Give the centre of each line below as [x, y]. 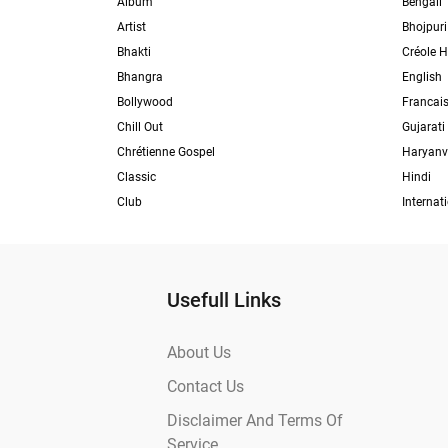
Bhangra [140, 77]
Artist [131, 27]
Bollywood [145, 102]
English [422, 77]
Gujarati [423, 127]
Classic [136, 177]
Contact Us [205, 386]
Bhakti [134, 52]
